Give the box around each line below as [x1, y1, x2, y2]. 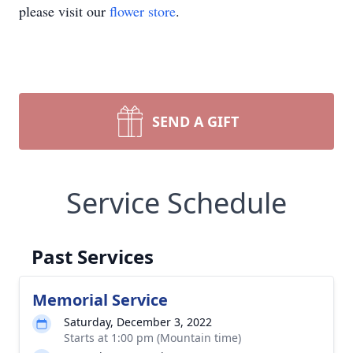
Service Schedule [66, 184, 287, 222]
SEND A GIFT [152, 112, 239, 131]
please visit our [19, 2, 110, 20]
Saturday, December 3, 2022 [64, 314, 212, 329]
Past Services [32, 243, 154, 269]
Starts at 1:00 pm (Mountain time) [64, 330, 241, 345]
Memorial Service [32, 289, 168, 310]
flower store [110, 2, 176, 20]
